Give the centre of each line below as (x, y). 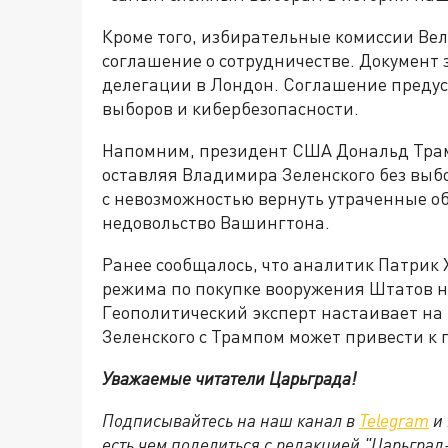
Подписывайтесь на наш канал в (230, 420)
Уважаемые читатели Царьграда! (229, 378)
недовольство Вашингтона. (216, 222)
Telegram (394, 420)
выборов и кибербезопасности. (230, 108)
